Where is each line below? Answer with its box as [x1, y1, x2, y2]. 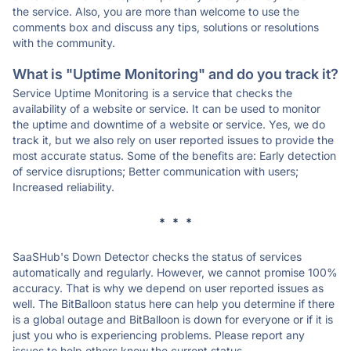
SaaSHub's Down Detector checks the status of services [13, 250, 302, 263]
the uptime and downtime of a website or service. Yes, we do [13, 118, 325, 131]
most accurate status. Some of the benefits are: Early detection [13, 149, 336, 162]
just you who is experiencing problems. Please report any [13, 328, 305, 342]
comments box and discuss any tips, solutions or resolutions [13, 20, 319, 34]
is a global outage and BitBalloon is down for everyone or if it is [13, 313, 333, 326]
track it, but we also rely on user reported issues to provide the [13, 133, 334, 147]
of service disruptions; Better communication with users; [13, 165, 299, 178]
